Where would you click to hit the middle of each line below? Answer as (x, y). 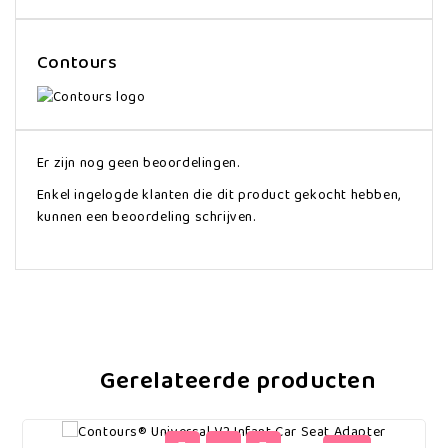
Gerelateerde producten (238, 381)
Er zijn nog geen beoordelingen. (138, 162)
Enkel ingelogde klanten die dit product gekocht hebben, (218, 194)
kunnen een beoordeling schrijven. (146, 216)
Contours (77, 63)
